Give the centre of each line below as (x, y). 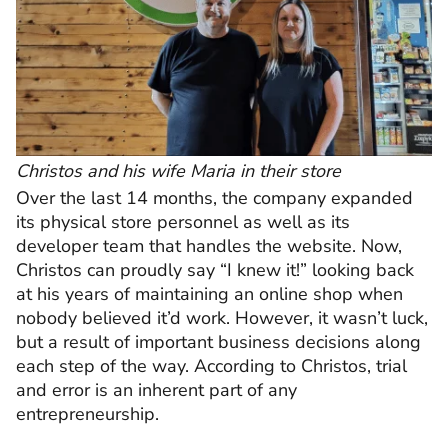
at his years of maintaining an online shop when (209, 294)
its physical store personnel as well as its (183, 222)
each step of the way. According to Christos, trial (211, 366)
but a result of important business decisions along (218, 342)
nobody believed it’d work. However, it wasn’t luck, (222, 318)
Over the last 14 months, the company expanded (214, 198)
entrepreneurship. (87, 414)
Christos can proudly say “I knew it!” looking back (215, 270)
